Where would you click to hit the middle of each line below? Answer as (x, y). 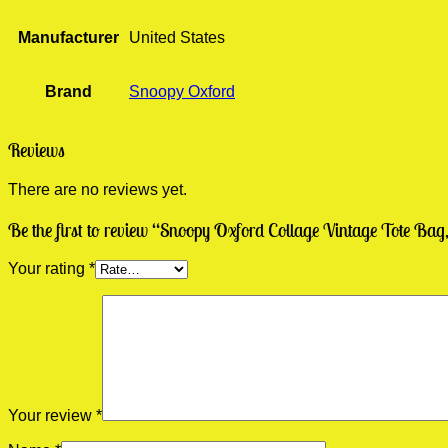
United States (177, 37)
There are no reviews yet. (97, 189)
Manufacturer (68, 37)
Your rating (48, 269)
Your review (52, 416)
